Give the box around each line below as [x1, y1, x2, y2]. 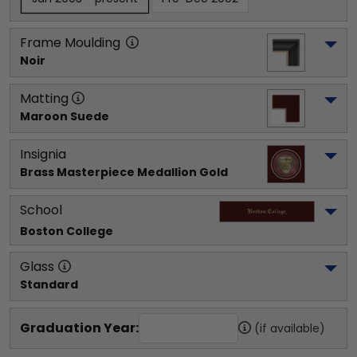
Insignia [20, 145, 66, 163]
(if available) [254, 320, 325, 336]
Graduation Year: [20, 319, 139, 337]
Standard [20, 277, 78, 292]
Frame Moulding [20, 33, 120, 52]
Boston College [20, 223, 113, 239]
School [20, 201, 62, 219]
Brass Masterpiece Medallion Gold [20, 164, 228, 180]
